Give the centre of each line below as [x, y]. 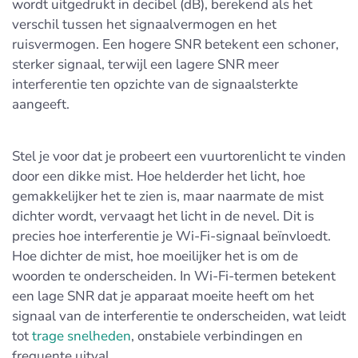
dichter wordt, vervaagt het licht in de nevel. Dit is [163, 216]
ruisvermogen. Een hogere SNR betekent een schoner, [175, 44]
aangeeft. [41, 104]
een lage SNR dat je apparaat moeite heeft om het [163, 296]
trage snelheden [82, 336]
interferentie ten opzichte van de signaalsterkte [155, 84]
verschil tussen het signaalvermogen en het [144, 24]
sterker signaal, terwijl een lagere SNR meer [145, 64]
